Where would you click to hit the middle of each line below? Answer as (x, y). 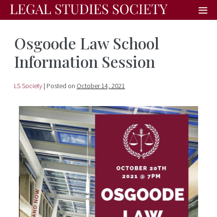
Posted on (61, 85)
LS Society (28, 85)
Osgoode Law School (87, 43)
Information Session (85, 61)
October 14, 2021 (101, 85)
